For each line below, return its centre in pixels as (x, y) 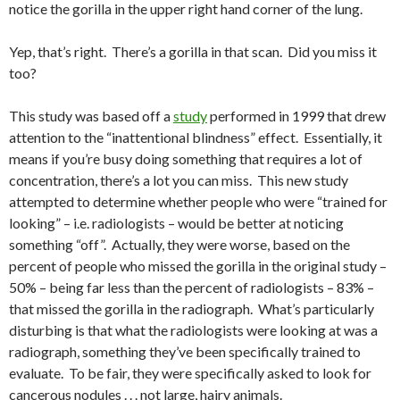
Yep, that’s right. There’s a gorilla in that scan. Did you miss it (193, 52)
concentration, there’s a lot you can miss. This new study (179, 180)
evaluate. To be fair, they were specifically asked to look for (190, 373)
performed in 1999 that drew (296, 116)
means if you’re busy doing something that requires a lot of (186, 159)
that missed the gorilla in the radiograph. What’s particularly (192, 309)
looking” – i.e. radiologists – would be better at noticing (176, 223)
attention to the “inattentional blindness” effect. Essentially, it (196, 137)
